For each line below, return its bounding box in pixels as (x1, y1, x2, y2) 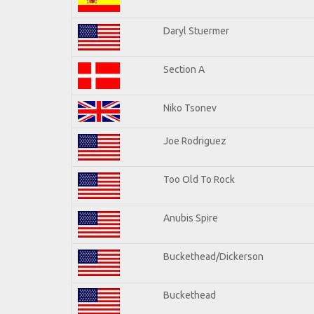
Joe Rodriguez (163, 135, 226, 146)
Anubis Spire (163, 212, 218, 224)
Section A (163, 63, 205, 75)
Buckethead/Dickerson (163, 250, 264, 262)
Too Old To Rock (163, 173, 235, 185)
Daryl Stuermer (163, 25, 229, 36)
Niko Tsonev (163, 102, 217, 114)
